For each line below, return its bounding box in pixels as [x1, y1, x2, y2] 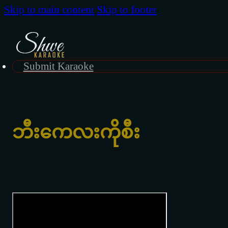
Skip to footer [97, 4, 157, 15]
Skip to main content [4, 4, 94, 15]
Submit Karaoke [23, 61, 94, 72]
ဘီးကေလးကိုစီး [12, 121, 140, 142]
